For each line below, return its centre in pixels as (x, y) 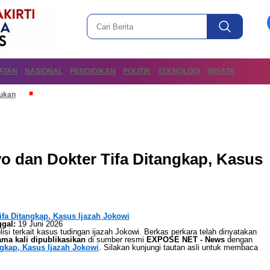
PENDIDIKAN (93, 71)
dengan (239, 240)
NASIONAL (44, 71)
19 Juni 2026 (39, 224)
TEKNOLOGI (179, 71)
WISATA (221, 71)
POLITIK (137, 71)
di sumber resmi (116, 240)
